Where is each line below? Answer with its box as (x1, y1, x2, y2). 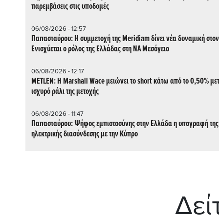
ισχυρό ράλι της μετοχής (31, 86, 99, 97)
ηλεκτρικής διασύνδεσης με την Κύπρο (31, 128, 138, 140)
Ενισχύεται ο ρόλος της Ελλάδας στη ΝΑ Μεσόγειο (31, 43, 169, 55)
